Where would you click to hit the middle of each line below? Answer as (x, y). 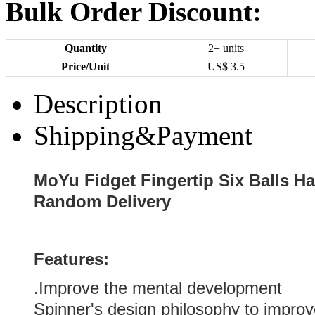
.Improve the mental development (158, 288)
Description (98, 104)
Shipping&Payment (143, 135)
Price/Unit (85, 66)
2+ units (226, 48)
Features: (71, 259)
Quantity (85, 48)
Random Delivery (102, 201)
